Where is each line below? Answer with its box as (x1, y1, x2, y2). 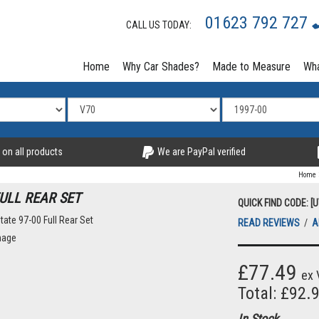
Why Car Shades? (122, 60, 199, 73)
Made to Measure (212, 60, 291, 73)
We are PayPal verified (155, 146, 246, 157)
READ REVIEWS (238, 217, 302, 229)
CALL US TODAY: (126, 19, 198, 31)
